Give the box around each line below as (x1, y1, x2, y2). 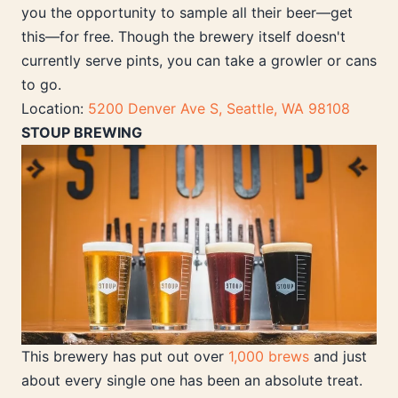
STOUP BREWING (21, 123, 142, 142)
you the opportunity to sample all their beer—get (21, 4, 353, 22)
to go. (21, 76, 61, 94)
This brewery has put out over (21, 347, 228, 366)
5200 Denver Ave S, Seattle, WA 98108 (88, 99, 350, 118)
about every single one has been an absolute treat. (21, 371, 362, 390)
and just (309, 347, 367, 366)
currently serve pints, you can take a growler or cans (21, 52, 377, 70)
